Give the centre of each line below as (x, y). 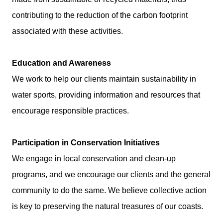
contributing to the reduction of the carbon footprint (100, 15)
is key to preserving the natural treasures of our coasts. (108, 207)
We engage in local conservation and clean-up (94, 159)
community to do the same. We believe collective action (109, 191)
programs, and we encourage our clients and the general (111, 175)
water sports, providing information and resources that (106, 95)
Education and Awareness (61, 63)
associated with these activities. (67, 31)
